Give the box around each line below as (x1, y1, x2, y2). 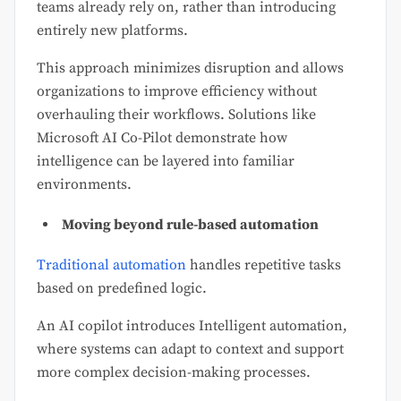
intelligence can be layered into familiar (37, 152, 294, 171)
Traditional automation (37, 256, 186, 275)
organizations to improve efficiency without (37, 82, 317, 101)
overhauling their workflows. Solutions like (37, 106, 316, 124)
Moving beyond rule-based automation (62, 216, 319, 235)
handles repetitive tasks (186, 256, 341, 275)
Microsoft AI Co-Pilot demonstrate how (37, 129, 287, 148)
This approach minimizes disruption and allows (37, 59, 344, 78)
